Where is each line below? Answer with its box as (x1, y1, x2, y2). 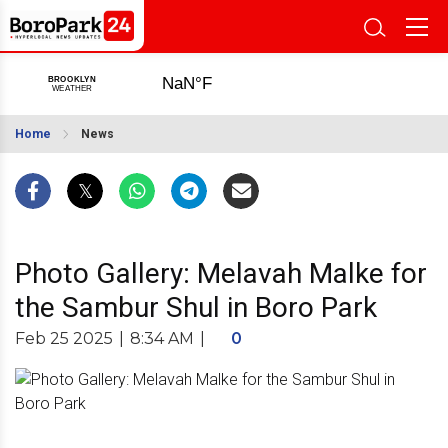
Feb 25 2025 (15, 329, 113, 348)
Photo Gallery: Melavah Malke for (15, 257, 427, 290)
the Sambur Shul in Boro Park (15, 291, 377, 324)
